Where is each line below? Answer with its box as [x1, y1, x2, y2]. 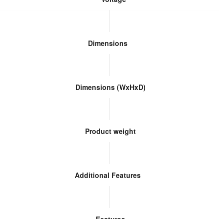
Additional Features [72, 170, 141, 180]
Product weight [83, 126, 136, 136]
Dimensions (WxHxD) [73, 82, 146, 92]
